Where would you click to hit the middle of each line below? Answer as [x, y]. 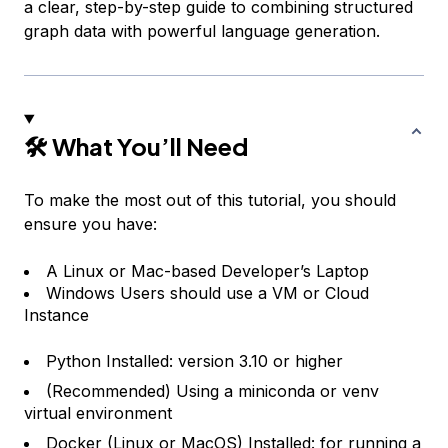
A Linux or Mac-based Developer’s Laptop [207, 270]
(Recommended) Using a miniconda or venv [212, 390]
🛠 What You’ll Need [136, 145]
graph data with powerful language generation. [202, 30]
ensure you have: [90, 223]
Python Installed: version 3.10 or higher [194, 360]
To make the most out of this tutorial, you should [210, 199]
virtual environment [98, 412]
